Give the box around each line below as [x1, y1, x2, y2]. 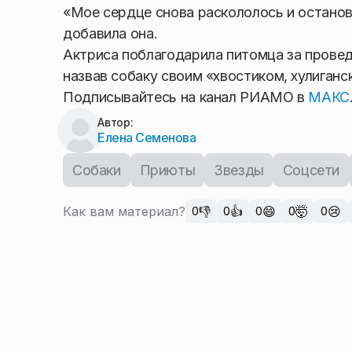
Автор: [97, 115, 134, 129]
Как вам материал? [63, 203, 185, 219]
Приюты [139, 162, 196, 178]
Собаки [72, 162, 121, 178]
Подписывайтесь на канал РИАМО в [63, 89, 309, 105]
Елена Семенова [97, 130, 196, 145]
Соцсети [282, 162, 340, 178]
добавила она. [63, 25, 158, 42]
